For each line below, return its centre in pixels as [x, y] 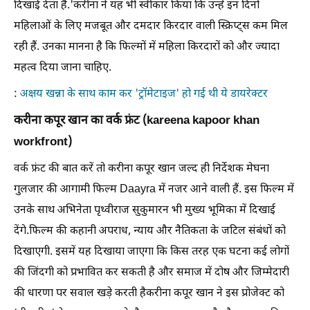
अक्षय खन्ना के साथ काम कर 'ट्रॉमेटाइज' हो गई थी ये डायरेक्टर [144, 94]
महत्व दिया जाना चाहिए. [63, 68]
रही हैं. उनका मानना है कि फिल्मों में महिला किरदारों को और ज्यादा [147, 47]
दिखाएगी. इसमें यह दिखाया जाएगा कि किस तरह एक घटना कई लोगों [152, 252]
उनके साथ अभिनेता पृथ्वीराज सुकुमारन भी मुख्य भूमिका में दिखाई [145, 210]
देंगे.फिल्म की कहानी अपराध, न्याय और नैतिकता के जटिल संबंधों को [150, 231]
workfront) [43, 142]
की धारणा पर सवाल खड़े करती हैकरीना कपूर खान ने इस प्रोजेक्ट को [149, 293]
